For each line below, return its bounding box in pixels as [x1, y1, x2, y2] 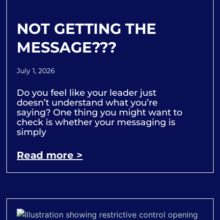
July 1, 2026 [17, 66, 55, 75]
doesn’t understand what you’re [17, 97, 158, 108]
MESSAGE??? [17, 38, 117, 56]
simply [17, 126, 47, 137]
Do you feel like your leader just [17, 87, 157, 98]
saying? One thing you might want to [17, 107, 183, 118]
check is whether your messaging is [17, 116, 176, 128]
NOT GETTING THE [17, 19, 156, 38]
